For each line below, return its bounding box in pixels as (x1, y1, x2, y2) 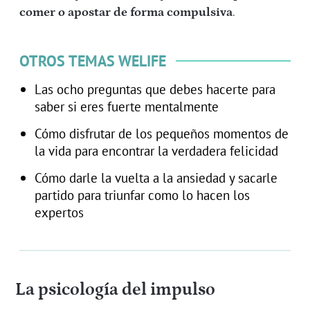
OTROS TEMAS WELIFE (19, 51, 166, 71)
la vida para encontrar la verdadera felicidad (34, 142, 278, 160)
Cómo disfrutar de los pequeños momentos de (34, 125, 289, 143)
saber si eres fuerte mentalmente (34, 98, 219, 116)
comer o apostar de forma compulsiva (19, 6, 232, 20)
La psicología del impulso (15, 280, 215, 300)
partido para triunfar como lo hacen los (34, 186, 250, 204)
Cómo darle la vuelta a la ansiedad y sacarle (34, 169, 277, 187)
